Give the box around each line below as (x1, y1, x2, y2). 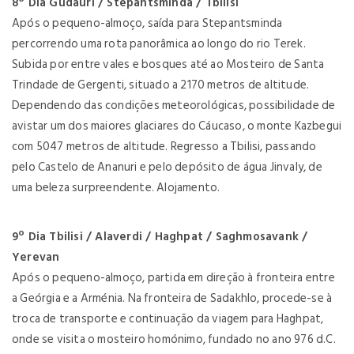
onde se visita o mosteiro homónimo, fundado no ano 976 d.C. (12, 330, 336, 349)
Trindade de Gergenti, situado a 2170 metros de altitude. (12, 75, 310, 95)
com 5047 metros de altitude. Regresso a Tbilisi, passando (12, 137, 317, 156)
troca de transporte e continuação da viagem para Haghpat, (12, 309, 324, 329)
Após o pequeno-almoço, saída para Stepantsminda (12, 13, 283, 33)
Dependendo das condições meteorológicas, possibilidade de (12, 96, 336, 115)
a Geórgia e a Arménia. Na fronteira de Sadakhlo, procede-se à (12, 288, 333, 308)
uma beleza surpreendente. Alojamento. (12, 178, 220, 198)
